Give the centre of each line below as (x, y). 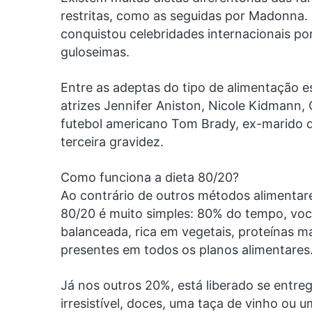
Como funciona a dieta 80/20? (150, 177)
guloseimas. (95, 52)
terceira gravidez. (112, 141)
